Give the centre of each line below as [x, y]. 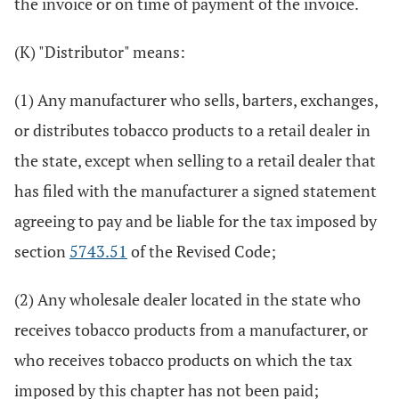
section [42, 251]
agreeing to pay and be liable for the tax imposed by [195, 221]
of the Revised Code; [202, 251]
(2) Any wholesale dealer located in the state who [187, 299]
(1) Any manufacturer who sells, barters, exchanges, [196, 100]
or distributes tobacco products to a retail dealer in [192, 130]
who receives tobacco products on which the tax [183, 360]
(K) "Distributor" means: [100, 52]
